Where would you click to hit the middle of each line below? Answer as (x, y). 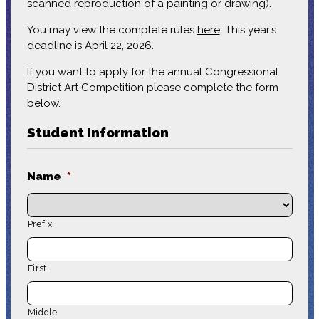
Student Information (98, 133)
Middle (42, 312)
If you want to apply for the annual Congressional (152, 72)
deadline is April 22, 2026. (91, 46)
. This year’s (248, 30)
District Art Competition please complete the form (152, 88)
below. (45, 104)
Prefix (40, 225)
